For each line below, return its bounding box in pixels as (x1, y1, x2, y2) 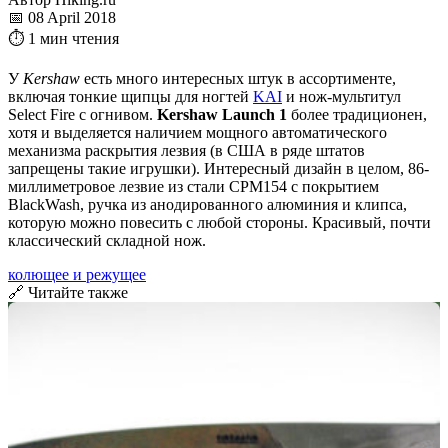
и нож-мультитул (282, 87, 401, 105)
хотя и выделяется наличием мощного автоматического (8, 123, 387, 141)
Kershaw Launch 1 (157, 105, 287, 123)
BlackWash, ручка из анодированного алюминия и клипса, (8, 195, 407, 213)
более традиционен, (287, 105, 427, 123)
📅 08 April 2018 (8, 8, 116, 26)
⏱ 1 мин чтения (8, 29, 119, 47)
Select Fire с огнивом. (8, 105, 157, 123)
